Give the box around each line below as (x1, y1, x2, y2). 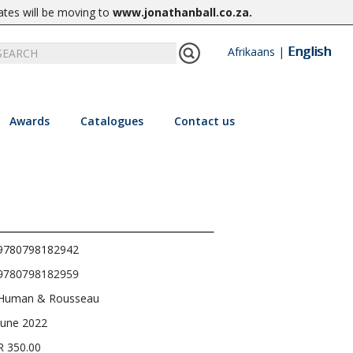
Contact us (173, 113, 235, 128)
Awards (9, 113, 50, 128)
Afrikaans (227, 44, 275, 59)
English (287, 43, 331, 60)
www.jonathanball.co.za (113, 5, 249, 20)
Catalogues (80, 113, 143, 128)
